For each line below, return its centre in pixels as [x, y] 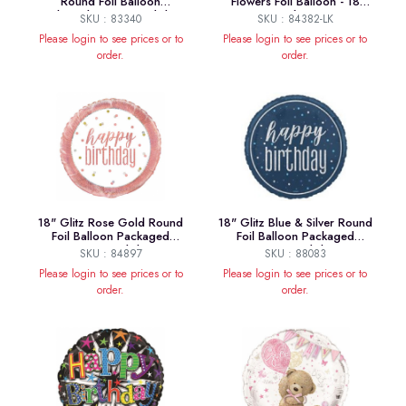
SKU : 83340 [111, 19]
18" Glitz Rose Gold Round [111, 223]
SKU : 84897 [111, 254]
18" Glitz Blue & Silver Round [295, 223]
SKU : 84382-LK [295, 19]
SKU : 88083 [295, 254]
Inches [295, 15]
